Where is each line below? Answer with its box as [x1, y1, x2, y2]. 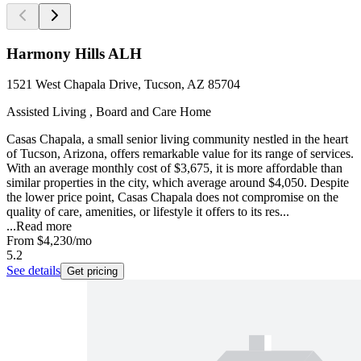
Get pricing [67, 265, 118, 278]
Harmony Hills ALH [6, 44, 142, 62]
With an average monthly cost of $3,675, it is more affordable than [6, 161, 342, 176]
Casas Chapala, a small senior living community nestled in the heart [6, 132, 348, 147]
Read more [16, 219, 72, 234]
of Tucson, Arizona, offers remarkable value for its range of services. [6, 147, 354, 161]
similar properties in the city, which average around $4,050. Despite [6, 176, 349, 190]
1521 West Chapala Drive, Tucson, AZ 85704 [6, 77, 240, 92]
